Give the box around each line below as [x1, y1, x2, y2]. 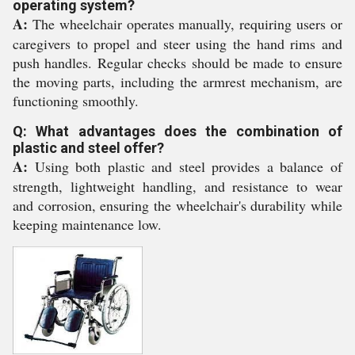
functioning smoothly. [13, 91, 139, 110]
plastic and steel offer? [13, 139, 164, 156]
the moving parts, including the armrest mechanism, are [13, 72, 342, 91]
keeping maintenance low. [13, 215, 162, 234]
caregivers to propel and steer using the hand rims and [13, 34, 342, 53]
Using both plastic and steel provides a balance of [28, 157, 342, 176]
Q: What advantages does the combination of [13, 123, 342, 139]
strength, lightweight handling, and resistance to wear [13, 177, 342, 196]
